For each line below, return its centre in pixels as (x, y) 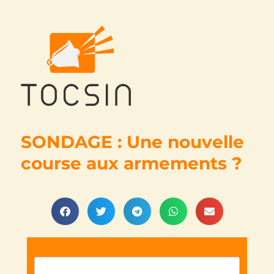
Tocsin (45, 123)
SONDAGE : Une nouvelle (133, 142)
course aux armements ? (131, 163)
